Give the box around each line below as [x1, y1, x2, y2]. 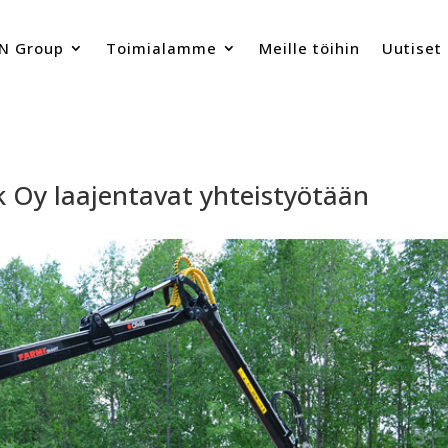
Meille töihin [258, 38, 360, 59]
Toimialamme [105, 38, 217, 59]
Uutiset [381, 38, 442, 59]
